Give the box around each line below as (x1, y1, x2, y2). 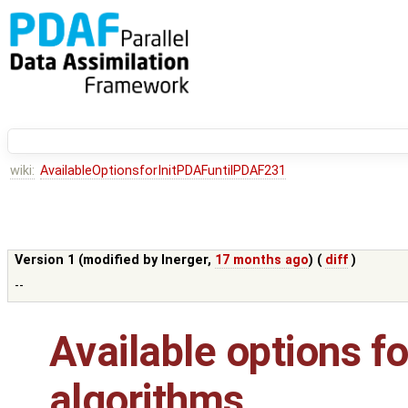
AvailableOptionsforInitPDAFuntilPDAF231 (39, 163, 286, 179)
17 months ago (215, 252, 310, 269)
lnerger (161, 252, 209, 269)
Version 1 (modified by (15, 252, 162, 269)
